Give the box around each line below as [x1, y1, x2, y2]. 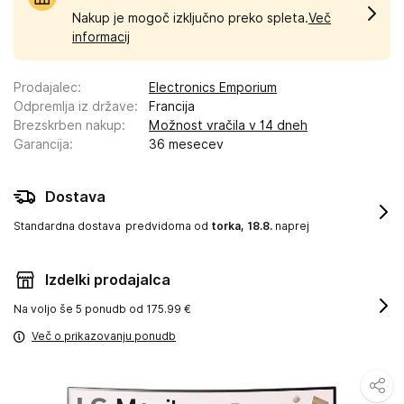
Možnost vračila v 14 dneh [149, 117, 308, 133]
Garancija [14, 136, 69, 151]
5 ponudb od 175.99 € [76, 301, 191, 316]
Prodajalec [14, 79, 78, 95]
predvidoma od [125, 218, 211, 233]
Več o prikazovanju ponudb [32, 328, 176, 343]
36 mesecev [149, 136, 224, 151]
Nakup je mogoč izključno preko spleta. [72, 10, 308, 25]
